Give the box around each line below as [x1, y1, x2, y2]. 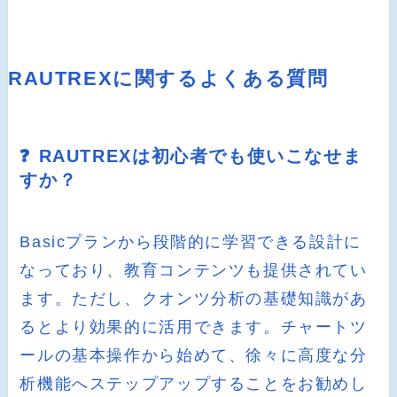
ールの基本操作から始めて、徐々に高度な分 [19, 346, 368, 364]
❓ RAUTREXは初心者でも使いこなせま [19, 146, 362, 167]
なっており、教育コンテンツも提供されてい [19, 261, 368, 279]
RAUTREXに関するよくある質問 [7, 68, 329, 90]
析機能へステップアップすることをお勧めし [19, 374, 368, 393]
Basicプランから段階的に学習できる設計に [19, 232, 362, 251]
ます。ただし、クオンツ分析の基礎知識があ [19, 289, 368, 307]
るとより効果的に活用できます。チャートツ [19, 317, 368, 336]
